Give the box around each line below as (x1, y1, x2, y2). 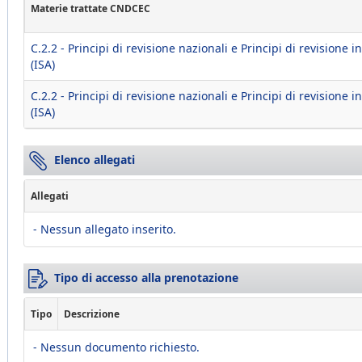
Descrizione (64, 307, 120, 321)
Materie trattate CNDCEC (31, 2, 150, 15)
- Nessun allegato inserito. (33, 221, 176, 237)
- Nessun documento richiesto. (33, 339, 200, 355)
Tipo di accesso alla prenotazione (54, 270, 238, 285)
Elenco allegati (54, 152, 135, 167)
